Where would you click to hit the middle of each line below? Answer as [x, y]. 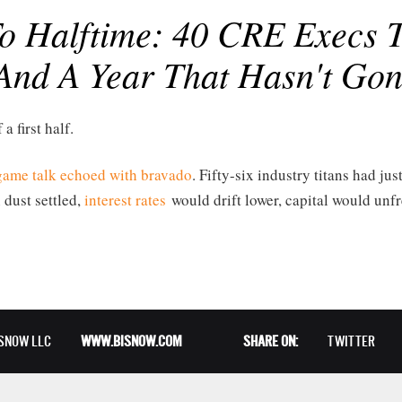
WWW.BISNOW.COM [131, 341]
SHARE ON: [270, 341]
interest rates [125, 200]
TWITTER [351, 341]
